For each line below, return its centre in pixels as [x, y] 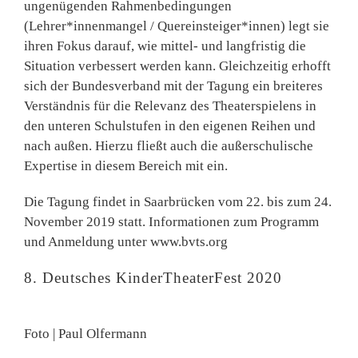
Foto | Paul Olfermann [86, 334]
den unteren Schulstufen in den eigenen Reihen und [170, 126]
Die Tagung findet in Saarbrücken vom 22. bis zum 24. [178, 202]
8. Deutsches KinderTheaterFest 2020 [153, 278]
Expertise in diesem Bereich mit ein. [126, 166]
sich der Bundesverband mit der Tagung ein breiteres [173, 86]
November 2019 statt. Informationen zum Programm [171, 222]
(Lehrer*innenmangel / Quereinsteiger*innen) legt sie [177, 26]
